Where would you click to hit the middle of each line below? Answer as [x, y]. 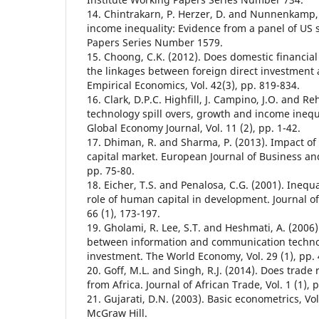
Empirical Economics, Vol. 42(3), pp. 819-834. [193, 85]
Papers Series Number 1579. [155, 42]
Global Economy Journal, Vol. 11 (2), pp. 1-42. [194, 127]
